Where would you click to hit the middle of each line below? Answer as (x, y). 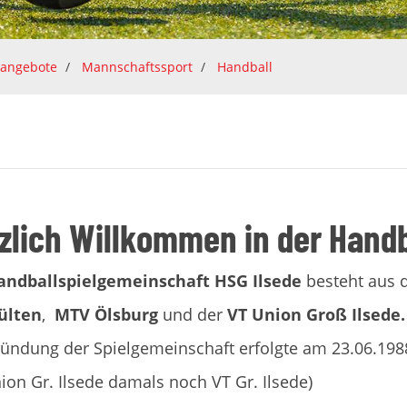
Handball (245, 67)
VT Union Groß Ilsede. (316, 314)
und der (194, 314)
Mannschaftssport (137, 67)
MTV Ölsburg (108, 314)
